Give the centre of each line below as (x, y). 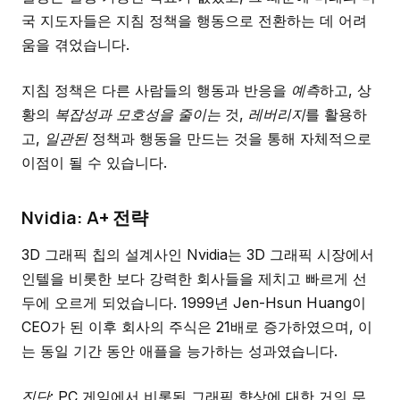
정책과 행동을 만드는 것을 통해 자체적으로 (229, 138)
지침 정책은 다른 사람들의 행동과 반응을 (156, 90)
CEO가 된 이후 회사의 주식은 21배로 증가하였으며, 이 (197, 327)
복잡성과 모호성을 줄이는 (137, 114)
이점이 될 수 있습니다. (94, 162)
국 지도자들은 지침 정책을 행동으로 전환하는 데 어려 (194, 21)
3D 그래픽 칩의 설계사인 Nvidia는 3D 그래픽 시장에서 (198, 254)
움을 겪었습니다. (75, 45)
